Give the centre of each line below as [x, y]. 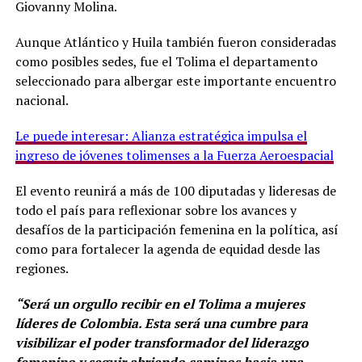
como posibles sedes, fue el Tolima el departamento [166, 61]
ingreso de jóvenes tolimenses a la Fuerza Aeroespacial [174, 155]
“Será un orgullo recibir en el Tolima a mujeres [160, 303]
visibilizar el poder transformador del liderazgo [162, 342]
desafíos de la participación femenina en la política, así [177, 229]
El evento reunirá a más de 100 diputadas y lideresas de [175, 190]
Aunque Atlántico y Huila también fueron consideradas [175, 42]
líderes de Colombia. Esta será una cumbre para [161, 323]
